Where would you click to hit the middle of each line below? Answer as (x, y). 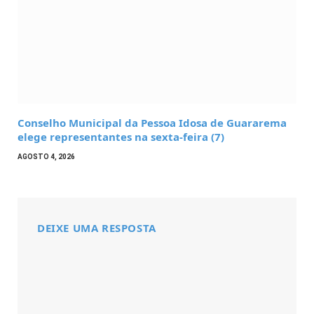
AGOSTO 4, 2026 (46, 157)
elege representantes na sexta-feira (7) (121, 137)
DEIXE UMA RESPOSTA (97, 228)
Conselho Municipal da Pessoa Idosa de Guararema (152, 123)
